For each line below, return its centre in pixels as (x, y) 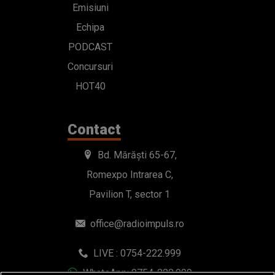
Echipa (90, 28)
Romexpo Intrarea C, (130, 175)
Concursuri (90, 67)
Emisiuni (90, 8)
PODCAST (90, 47)
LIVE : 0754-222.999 (136, 254)
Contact (94, 130)
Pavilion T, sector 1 (130, 195)
